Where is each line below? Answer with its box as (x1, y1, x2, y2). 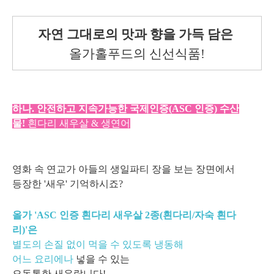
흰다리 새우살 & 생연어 (28, 118, 130, 129)
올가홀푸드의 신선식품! (69, 46, 205, 62)
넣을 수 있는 (73, 254, 130, 265)
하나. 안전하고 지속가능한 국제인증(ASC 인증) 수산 (12, 103, 239, 114)
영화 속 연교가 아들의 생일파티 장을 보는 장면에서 (12, 164, 237, 175)
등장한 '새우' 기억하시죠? (12, 179, 125, 190)
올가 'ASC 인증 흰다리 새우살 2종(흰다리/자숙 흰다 (12, 210, 236, 221)
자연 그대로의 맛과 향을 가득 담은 (38, 27, 236, 42)
